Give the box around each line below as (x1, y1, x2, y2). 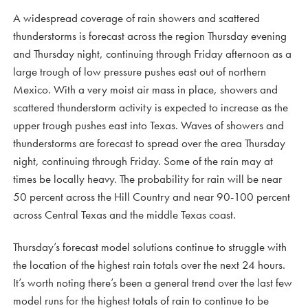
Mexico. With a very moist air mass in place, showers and (13, 82, 278, 97)
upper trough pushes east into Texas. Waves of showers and (13, 118, 284, 133)
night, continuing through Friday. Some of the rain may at (13, 153, 273, 168)
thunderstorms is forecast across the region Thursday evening (13, 28, 287, 43)
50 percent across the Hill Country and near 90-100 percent (13, 189, 290, 204)
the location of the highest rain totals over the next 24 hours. (13, 257, 285, 272)
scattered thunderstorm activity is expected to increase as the (13, 100, 288, 115)
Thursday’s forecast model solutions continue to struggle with (13, 239, 287, 254)
